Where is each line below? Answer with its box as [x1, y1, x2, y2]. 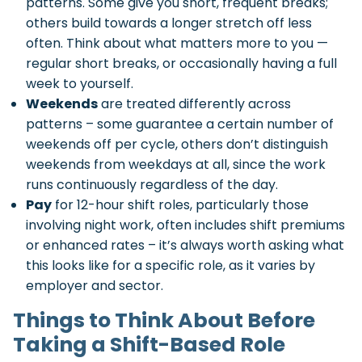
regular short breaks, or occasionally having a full [26, 54, 337, 74]
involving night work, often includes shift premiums [26, 216, 345, 235]
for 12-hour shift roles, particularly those [52, 196, 309, 215]
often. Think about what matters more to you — [26, 34, 328, 53]
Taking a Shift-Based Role [13, 330, 285, 360]
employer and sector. [26, 276, 163, 296]
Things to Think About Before [13, 306, 315, 335]
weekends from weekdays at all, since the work [26, 155, 326, 175]
